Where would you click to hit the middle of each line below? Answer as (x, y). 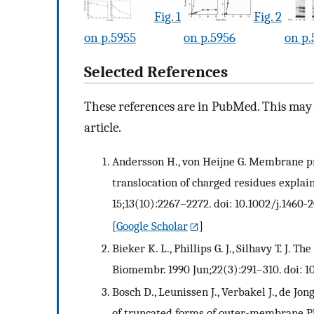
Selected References (156, 73)
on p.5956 (210, 38)
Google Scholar (152, 226)
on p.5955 (110, 38)
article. (103, 127)
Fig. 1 (168, 17)
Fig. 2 (268, 17)
